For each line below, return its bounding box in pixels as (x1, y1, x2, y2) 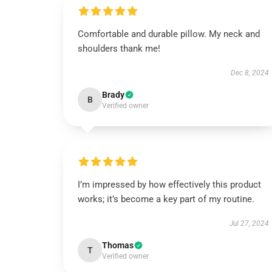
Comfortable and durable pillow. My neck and (78, 29, 260, 39)
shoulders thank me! (78, 43, 160, 54)
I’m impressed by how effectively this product (78, 179, 261, 190)
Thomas (102, 240, 134, 250)
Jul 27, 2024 (229, 219, 269, 228)
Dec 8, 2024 (230, 69, 269, 77)
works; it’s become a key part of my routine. (78, 194, 254, 205)
